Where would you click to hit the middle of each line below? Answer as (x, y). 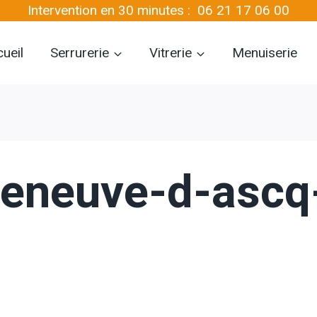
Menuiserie (265, 53)
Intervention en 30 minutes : (113, 10)
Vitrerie (171, 53)
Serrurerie (80, 53)
